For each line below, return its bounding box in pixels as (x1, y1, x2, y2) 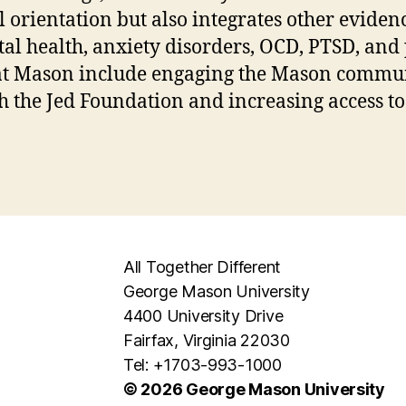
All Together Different (123, 257, 282, 277)
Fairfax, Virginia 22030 (123, 331, 290, 351)
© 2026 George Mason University (123, 380, 385, 400)
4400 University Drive (123, 306, 284, 326)
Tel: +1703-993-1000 (123, 355, 282, 375)
